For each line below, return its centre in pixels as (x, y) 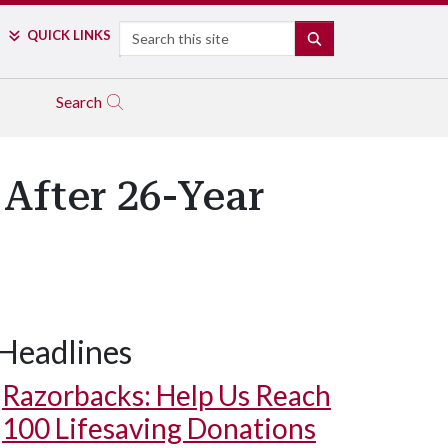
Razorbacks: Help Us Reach (166, 395)
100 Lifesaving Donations (159, 428)
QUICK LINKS (68, 35)
